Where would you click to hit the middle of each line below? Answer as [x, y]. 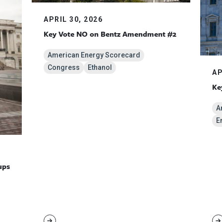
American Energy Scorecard [94, 55]
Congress [64, 67]
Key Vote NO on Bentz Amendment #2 [110, 33]
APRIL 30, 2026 [73, 19]
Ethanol [100, 67]
